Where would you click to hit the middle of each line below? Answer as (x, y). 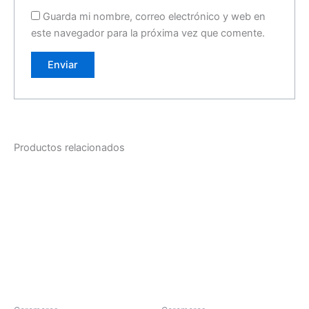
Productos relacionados (69, 148)
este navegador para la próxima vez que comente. (148, 33)
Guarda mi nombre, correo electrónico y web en (154, 17)
